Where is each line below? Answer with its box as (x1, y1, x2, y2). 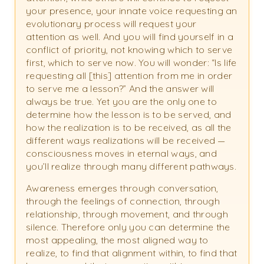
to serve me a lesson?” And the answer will (26, 82, 214, 95)
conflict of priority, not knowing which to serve (26, 44, 233, 56)
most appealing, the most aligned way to (26, 234, 209, 246)
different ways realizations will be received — (26, 134, 226, 147)
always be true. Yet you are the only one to (26, 95, 217, 108)
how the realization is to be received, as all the (26, 121, 232, 134)
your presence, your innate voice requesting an (26, 5, 237, 17)
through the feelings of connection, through (26, 195, 220, 207)
